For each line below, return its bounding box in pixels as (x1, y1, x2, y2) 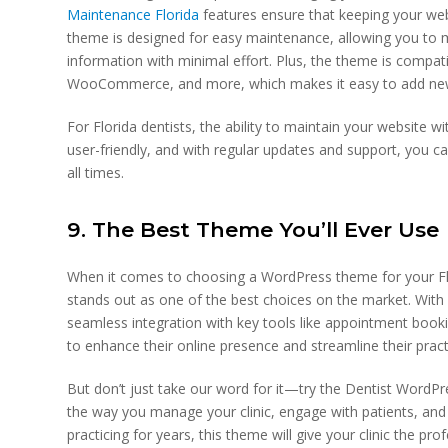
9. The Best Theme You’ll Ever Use (67, 217, 440, 242)
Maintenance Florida (67, 5, 200, 24)
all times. (67, 163, 125, 182)
